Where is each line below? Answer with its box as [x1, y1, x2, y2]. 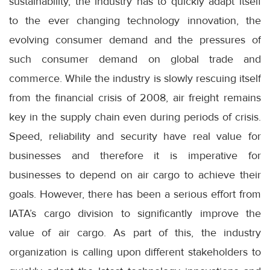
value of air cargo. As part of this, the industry [9, 226, 261, 240]
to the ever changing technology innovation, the [9, 14, 261, 28]
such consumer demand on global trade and [9, 52, 261, 66]
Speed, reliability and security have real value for [9, 130, 261, 143]
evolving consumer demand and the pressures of [9, 33, 261, 47]
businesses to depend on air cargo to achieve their [9, 168, 261, 182]
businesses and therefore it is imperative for [9, 149, 261, 163]
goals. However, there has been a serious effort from [9, 187, 261, 201]
